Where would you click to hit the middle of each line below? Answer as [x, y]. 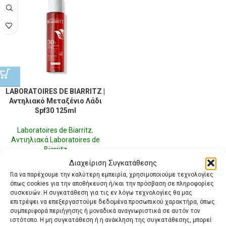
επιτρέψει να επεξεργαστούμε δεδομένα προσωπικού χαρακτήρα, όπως [112, 202]
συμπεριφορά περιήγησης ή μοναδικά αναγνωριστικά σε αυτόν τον [105, 211]
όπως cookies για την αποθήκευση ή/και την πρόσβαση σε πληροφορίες [112, 184]
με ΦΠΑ [68, 160]
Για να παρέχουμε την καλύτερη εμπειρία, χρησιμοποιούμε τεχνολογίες [112, 175]
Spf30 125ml [55, 110]
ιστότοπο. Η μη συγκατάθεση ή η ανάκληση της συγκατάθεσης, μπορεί [111, 220]
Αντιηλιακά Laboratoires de [55, 140]
